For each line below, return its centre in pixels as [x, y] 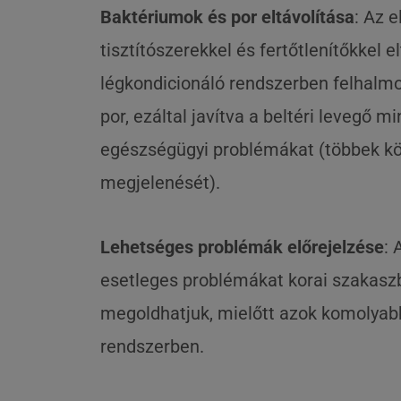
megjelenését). [160, 183]
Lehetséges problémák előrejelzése [242, 247]
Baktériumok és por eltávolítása [227, 17]
